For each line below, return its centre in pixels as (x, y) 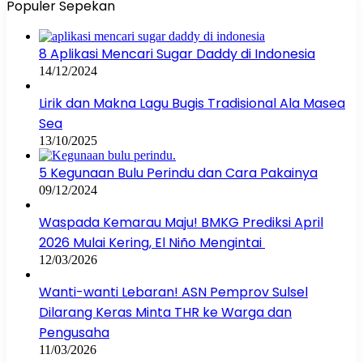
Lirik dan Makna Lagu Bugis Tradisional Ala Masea (192, 103)
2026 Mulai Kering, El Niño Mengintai (152, 242)
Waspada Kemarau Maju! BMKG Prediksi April (181, 222)
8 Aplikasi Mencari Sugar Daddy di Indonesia (177, 53)
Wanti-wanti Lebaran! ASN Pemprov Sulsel (173, 292)
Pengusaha (74, 332)
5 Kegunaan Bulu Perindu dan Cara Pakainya (178, 173)
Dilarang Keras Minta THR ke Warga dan (165, 312)
